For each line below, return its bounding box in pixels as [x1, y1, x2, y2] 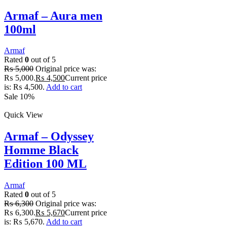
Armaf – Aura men [4, 9, 102, 22]
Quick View [4, 110, 43, 120]
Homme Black [4, 143, 79, 157]
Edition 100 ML [4, 157, 87, 171]
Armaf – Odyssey [4, 130, 94, 143]
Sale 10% [4, 92, 34, 101]
